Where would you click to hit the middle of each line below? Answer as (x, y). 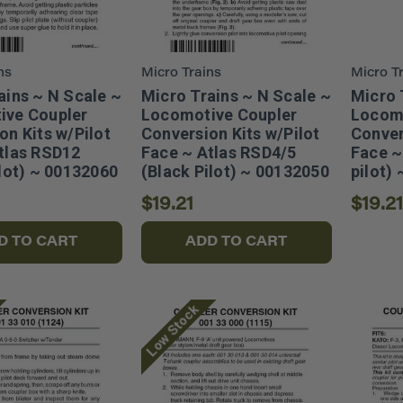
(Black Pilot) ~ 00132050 (235, 172)
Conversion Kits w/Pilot (230, 134)
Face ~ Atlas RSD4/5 (219, 153)
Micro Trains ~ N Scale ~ (236, 96)
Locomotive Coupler (219, 115)
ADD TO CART (237, 243)
